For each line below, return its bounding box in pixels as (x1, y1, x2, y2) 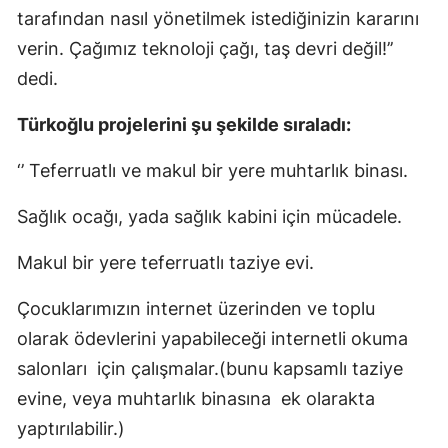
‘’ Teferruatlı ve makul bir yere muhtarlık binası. (17, 159, 408, 181)
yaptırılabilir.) (17, 417, 125, 439)
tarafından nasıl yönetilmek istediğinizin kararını (17, 7, 419, 29)
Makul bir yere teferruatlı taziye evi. (17, 251, 314, 273)
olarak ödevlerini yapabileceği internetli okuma (17, 327, 408, 349)
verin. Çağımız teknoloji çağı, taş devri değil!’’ (17, 37, 393, 59)
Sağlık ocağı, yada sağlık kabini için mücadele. (17, 205, 402, 227)
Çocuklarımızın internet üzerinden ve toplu (17, 297, 375, 319)
